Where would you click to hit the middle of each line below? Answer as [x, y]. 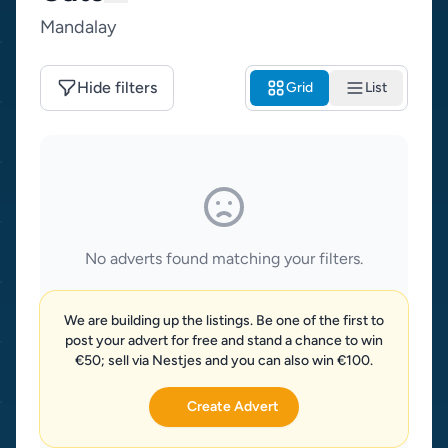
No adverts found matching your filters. [224, 258]
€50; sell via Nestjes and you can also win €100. [224, 360]
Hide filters [117, 87]
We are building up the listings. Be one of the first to [224, 320]
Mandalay [78, 27]
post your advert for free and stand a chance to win [224, 340]
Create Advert [232, 406]
